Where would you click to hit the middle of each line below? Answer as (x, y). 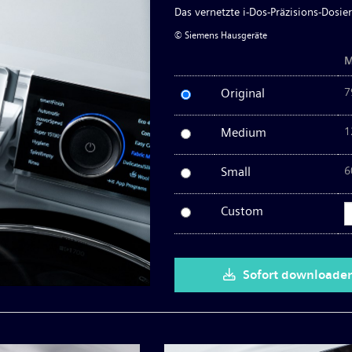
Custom (242, 211)
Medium (244, 132)
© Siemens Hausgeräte (221, 35)
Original (243, 93)
